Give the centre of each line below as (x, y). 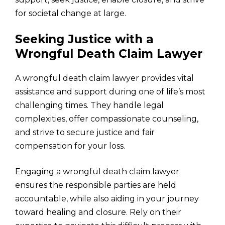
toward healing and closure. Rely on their (98, 212)
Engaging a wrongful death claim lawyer (97, 171)
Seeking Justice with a (84, 39)
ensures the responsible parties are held (96, 185)
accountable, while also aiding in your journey (107, 198)
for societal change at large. (71, 13)
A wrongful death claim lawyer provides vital (104, 78)
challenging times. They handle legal (89, 105)
